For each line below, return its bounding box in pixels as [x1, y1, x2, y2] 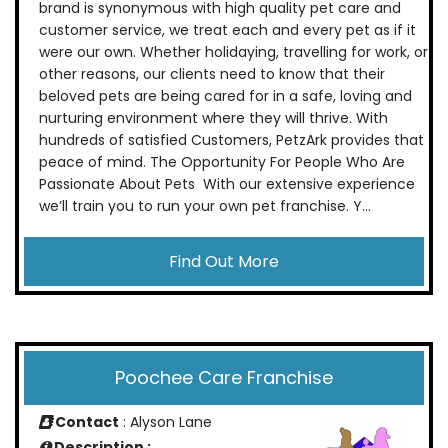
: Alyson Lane [119, 411, 212, 432]
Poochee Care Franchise [115, 364, 333, 390]
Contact [52, 411, 119, 432]
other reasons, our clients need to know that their [39, 63, 385, 84]
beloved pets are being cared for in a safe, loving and [39, 85, 412, 106]
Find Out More [169, 249, 279, 273]
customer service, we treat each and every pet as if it [39, 19, 416, 40]
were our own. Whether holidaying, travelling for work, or [39, 41, 428, 62]
